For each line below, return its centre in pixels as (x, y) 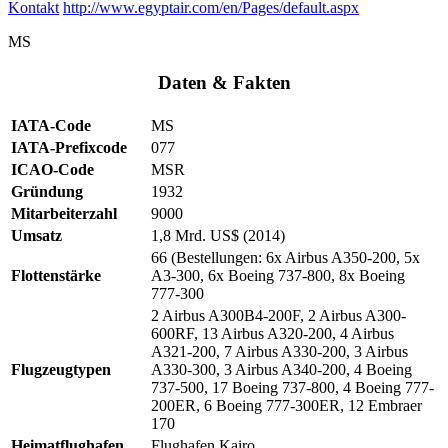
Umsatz (36, 235)
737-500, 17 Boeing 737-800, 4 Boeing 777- (292, 387)
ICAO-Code (52, 169)
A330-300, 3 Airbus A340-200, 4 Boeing (281, 369)
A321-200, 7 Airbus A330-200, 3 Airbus (279, 351)
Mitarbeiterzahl (64, 213)
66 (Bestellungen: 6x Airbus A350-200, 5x (285, 257)
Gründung (47, 191)
